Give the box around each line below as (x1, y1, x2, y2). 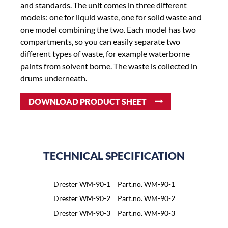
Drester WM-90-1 (53, 180, 110, 189)
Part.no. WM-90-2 (118, 194, 176, 203)
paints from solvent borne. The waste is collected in (20, 61, 197, 71)
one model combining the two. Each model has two (20, 24, 196, 34)
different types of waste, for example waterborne (20, 48, 190, 59)
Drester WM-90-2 (53, 194, 110, 203)
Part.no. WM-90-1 (118, 180, 176, 189)
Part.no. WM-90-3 (118, 208, 176, 217)
